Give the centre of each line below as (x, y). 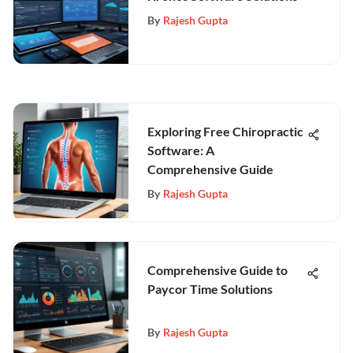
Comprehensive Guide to (217, 270)
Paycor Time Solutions (210, 289)
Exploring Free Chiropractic (225, 131)
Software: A (181, 150)
